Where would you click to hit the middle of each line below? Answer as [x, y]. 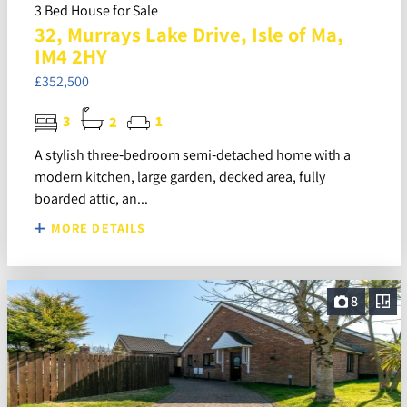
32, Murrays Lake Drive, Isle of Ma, [189, 34]
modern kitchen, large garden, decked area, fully [179, 176]
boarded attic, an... [91, 198]
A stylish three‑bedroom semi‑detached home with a [192, 154]
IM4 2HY [70, 55]
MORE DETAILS [96, 228]
